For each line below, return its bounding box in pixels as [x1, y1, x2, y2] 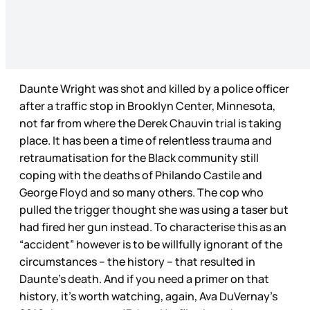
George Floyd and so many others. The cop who [19, 185, 264, 201]
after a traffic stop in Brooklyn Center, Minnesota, [19, 98, 275, 114]
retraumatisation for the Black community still [19, 150, 259, 166]
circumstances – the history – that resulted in [19, 254, 255, 270]
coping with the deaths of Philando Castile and [19, 167, 262, 183]
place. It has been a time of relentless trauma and [19, 133, 272, 149]
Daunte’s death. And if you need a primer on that [19, 271, 269, 287]
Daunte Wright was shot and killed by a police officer [19, 81, 289, 97]
